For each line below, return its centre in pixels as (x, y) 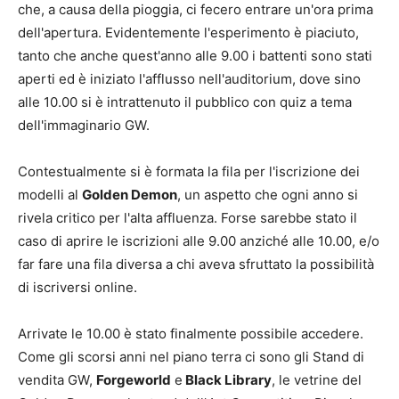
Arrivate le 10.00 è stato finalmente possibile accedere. (191, 334)
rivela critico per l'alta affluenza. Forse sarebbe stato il (187, 218)
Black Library (227, 380)
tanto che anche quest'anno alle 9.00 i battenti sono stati (195, 56)
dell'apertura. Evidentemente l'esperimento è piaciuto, (188, 33)
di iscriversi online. (79, 288)
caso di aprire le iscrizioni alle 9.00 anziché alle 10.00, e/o (199, 241)
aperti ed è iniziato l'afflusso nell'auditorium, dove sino (189, 79)
